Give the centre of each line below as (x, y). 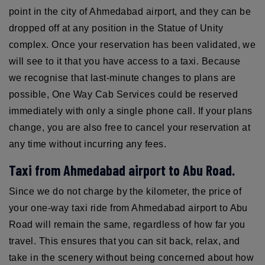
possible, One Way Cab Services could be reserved (124, 94)
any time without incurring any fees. (88, 144)
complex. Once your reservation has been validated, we (132, 44)
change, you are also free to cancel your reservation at (130, 127)
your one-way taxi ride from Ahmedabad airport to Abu (128, 208)
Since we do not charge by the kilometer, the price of (125, 191)
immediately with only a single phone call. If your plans (131, 111)
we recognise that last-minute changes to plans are (122, 77)
